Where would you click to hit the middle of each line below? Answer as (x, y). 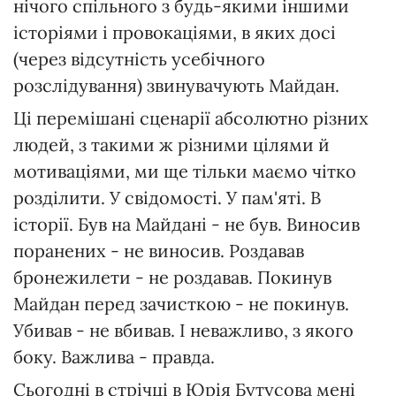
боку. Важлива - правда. (114, 357)
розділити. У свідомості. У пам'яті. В (167, 198)
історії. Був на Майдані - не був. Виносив (187, 225)
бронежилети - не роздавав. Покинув (172, 278)
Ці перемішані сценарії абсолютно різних (191, 118)
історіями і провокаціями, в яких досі (175, 33)
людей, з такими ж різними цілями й (171, 145)
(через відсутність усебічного (139, 59)
